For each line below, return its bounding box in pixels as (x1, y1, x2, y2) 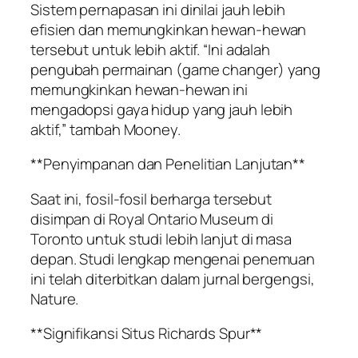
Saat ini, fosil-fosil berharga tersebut (30, 188, 272, 209)
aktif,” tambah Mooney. (30, 118, 181, 140)
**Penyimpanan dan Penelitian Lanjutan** (30, 153, 306, 175)
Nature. (30, 288, 79, 309)
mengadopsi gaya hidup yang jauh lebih (30, 98, 293, 120)
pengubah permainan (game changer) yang (30, 58, 321, 80)
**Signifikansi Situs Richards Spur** (30, 323, 263, 344)
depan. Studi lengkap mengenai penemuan (30, 248, 316, 269)
